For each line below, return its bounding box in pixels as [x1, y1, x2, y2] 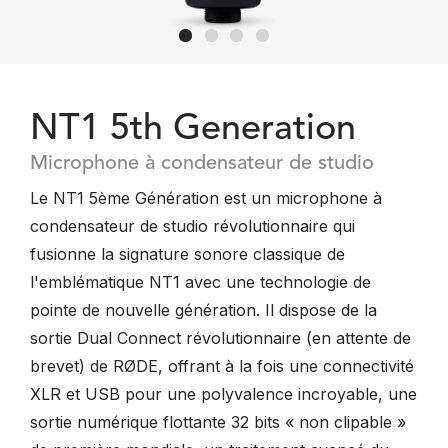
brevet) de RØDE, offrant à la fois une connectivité [30, 356, 414, 376]
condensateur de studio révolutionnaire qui [30, 216, 355, 236]
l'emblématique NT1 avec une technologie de [30, 272, 371, 292]
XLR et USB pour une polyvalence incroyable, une [30, 384, 417, 404]
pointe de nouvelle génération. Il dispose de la [30, 300, 377, 320]
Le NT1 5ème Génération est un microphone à [30, 188, 382, 208]
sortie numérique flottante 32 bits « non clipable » [30, 412, 406, 432]
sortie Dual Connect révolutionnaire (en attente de [30, 328, 411, 348]
